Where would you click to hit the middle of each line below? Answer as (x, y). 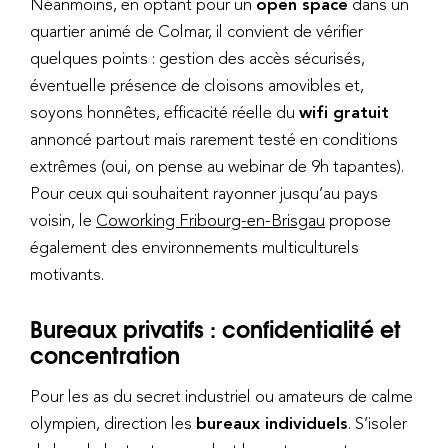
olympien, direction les (113, 422)
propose (358, 219)
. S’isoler (377, 422)
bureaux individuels (272, 422)
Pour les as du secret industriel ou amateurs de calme (221, 395)
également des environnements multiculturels (194, 246)
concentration (105, 354)
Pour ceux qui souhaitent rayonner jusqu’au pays (204, 192)
